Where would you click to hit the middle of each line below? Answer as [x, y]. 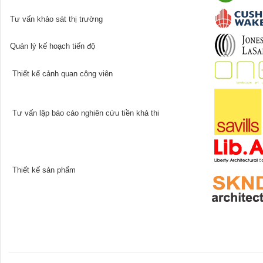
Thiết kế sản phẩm [43, 170]
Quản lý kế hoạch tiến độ [53, 46]
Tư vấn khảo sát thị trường [56, 19]
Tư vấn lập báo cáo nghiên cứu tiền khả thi [85, 113]
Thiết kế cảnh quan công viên [61, 74]
